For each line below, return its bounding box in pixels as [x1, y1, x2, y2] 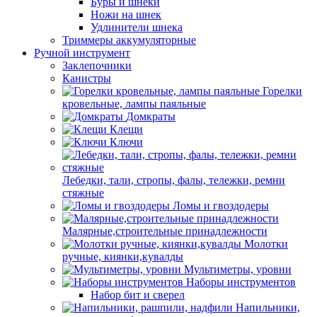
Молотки [244, 238, 288, 250]
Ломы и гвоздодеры [173, 200, 269, 212]
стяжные [62, 187, 104, 199]
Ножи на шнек [91, 8, 161, 21]
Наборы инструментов [186, 276, 296, 288]
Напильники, [236, 301, 300, 313]
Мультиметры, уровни [184, 263, 292, 275]
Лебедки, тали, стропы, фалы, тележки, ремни [62, 174, 285, 186]
